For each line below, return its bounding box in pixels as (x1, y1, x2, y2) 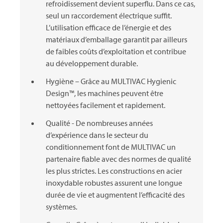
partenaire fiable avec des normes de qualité (46, 154, 191, 164)
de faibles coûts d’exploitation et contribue (46, 46, 186, 57)
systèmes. (46, 202, 79, 212)
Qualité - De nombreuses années (46, 118, 153, 128)
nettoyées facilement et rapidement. (46, 100, 167, 111)
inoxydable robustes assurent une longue (46, 178, 182, 188)
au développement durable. (46, 58, 138, 69)
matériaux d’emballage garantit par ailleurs (46, 34, 187, 45)
